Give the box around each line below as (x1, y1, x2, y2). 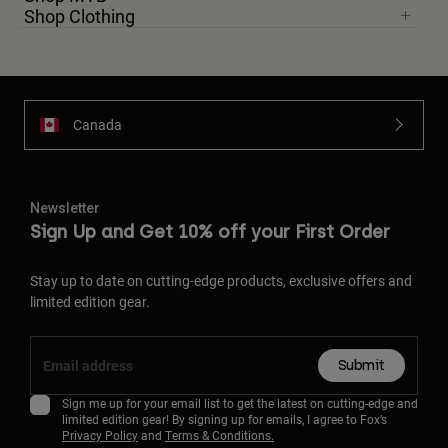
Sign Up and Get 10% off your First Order (30, 220, 390, 243)
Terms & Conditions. (165, 426, 274, 443)
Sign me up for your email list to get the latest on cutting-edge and (62, 394, 418, 411)
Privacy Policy (62, 426, 138, 443)
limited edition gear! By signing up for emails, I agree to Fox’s (62, 410, 387, 427)
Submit (337, 356, 385, 374)
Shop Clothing (24, 3, 135, 28)
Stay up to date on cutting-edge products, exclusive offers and (30, 270, 412, 290)
